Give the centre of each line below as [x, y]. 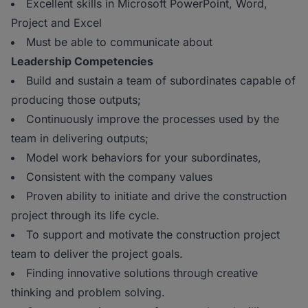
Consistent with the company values [119, 177]
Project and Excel [56, 23]
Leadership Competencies [82, 61]
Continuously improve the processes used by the [153, 119]
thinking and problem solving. [88, 292]
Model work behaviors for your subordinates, [144, 157]
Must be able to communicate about [119, 42]
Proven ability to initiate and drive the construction [156, 196]
